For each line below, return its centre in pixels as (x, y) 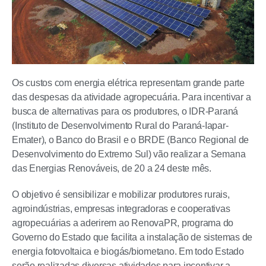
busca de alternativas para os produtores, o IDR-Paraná (125, 111)
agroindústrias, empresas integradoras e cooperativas (121, 209)
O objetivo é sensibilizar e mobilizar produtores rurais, (121, 194)
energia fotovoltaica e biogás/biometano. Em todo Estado (128, 251)
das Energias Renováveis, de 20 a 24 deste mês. (112, 168)
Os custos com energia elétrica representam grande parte (128, 83)
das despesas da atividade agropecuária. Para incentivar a (132, 97)
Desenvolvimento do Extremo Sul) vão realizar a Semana (129, 154)
